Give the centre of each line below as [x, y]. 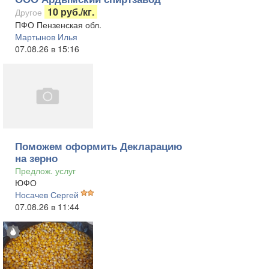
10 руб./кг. [71, 12]
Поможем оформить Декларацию [99, 146]
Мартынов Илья [46, 37]
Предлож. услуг [45, 171]
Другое [29, 12]
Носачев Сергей [47, 195]
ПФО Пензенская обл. [58, 25]
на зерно [36, 158]
